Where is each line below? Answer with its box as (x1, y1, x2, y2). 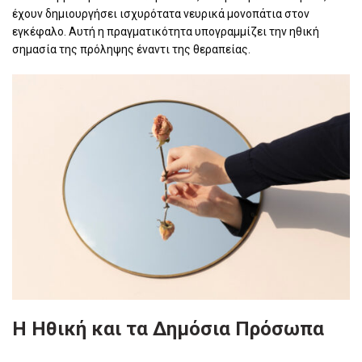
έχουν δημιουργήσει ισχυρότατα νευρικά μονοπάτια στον (12, 7, 309, 21)
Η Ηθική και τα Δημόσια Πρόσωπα (12, 318, 324, 341)
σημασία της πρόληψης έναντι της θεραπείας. (12, 43, 250, 57)
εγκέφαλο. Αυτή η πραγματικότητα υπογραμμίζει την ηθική (12, 25, 319, 39)
